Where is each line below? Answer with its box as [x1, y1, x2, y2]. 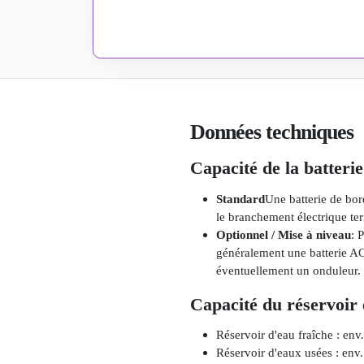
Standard [216, 191, 265, 206]
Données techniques [190, 120, 353, 145]
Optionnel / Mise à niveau [216, 227, 351, 241]
